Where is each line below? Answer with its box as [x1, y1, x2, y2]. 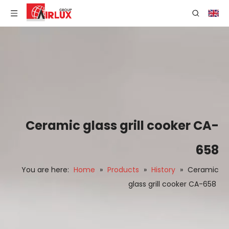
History [151, 165, 175, 175]
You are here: [21, 165, 69, 175]
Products [107, 165, 139, 175]
